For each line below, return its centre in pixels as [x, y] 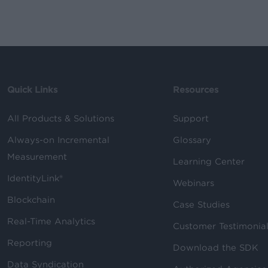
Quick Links [32, 89]
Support [191, 118]
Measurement [37, 156]
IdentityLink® [35, 178]
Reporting [30, 243]
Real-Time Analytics [51, 221]
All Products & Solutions [61, 118]
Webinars [194, 183]
